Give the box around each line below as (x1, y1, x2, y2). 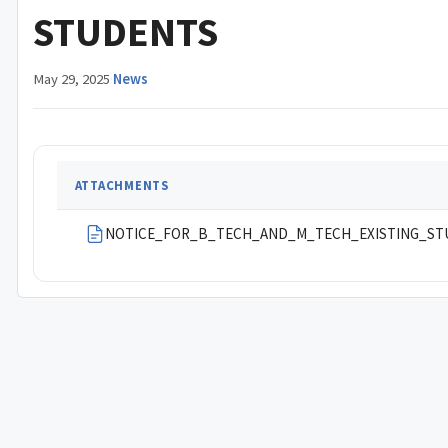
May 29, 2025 (33, 70, 110, 88)
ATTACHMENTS (74, 177, 169, 193)
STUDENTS (33, 7, 218, 57)
